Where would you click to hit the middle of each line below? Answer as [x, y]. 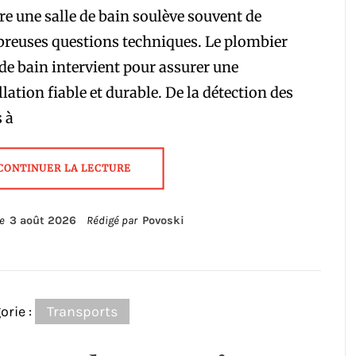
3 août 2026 [43, 221]
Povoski [163, 221]
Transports [82, 311]
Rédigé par [113, 221]
